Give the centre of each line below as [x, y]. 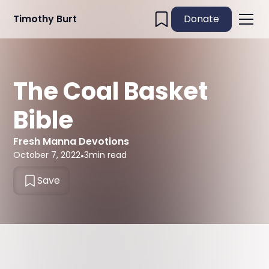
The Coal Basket [111, 91]
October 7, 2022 [47, 155]
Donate [201, 19]
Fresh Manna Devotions [71, 141]
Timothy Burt [45, 19]
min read [108, 155]
